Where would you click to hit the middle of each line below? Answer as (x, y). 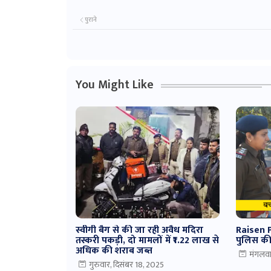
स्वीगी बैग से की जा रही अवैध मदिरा (139, 230)
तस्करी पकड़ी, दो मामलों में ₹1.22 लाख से (147, 240)
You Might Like (114, 85)
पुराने (90, 20)
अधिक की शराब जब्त (114, 251)
